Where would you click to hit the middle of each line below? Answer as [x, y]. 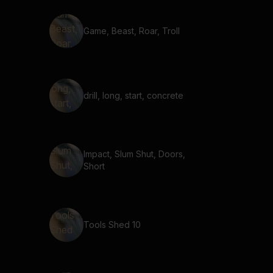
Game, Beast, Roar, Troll [132, 31]
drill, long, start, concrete [133, 95]
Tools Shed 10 [112, 225]
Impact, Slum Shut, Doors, [134, 154]
